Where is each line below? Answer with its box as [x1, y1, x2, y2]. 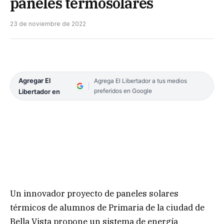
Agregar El [18, 76, 50, 85]
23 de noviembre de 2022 [10, 20, 86, 28]
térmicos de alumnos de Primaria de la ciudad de [10, 201, 204, 213]
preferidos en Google [93, 87, 152, 95]
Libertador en [18, 87, 60, 96]
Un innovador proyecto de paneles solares [10, 187, 178, 199]
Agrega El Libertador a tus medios [93, 77, 187, 85]
